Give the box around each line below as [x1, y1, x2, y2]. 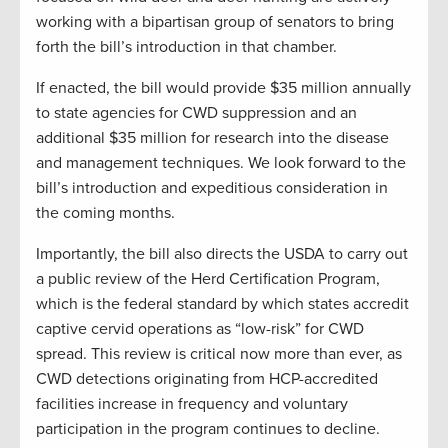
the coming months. [36, 203, 175, 224]
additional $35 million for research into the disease [36, 128, 389, 149]
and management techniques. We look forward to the [36, 153, 406, 174]
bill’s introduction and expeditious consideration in [36, 178, 388, 199]
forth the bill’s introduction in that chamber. [36, 37, 337, 58]
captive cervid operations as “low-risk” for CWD [36, 319, 364, 340]
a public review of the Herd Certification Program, [36, 269, 380, 290]
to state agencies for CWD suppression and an [36, 103, 357, 124]
